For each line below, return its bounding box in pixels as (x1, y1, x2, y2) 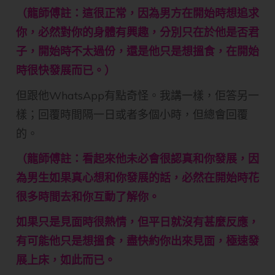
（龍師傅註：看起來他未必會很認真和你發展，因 (16, 152, 259, 166)
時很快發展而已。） (16, 63, 115, 78)
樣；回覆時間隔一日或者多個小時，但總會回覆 (16, 107, 248, 122)
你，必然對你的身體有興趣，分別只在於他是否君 (16, 25, 259, 40)
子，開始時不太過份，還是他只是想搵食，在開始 (16, 44, 259, 59)
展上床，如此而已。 (16, 253, 115, 268)
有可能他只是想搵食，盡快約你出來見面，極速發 (16, 234, 259, 249)
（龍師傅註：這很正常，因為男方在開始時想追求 (16, 6, 259, 21)
